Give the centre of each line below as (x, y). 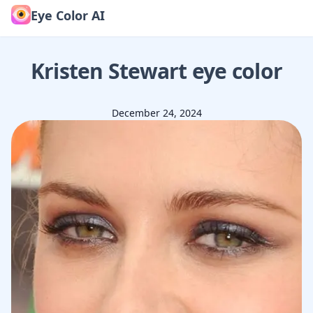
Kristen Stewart (109, 71)
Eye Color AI (68, 15)
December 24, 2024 (156, 113)
